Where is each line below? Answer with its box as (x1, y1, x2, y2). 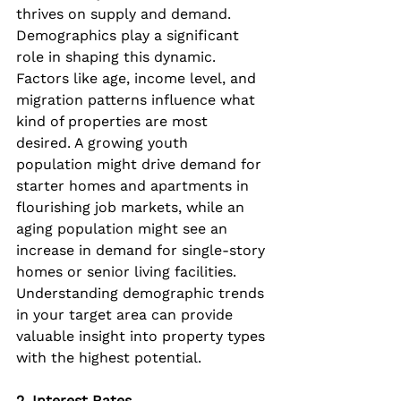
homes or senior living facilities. (16, 262, 241, 280)
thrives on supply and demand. (16, 4, 235, 22)
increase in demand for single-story (16, 241, 269, 259)
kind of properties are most (16, 112, 212, 130)
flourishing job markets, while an (16, 198, 249, 216)
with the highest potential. (16, 348, 201, 366)
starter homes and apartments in (16, 176, 253, 194)
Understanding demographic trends (16, 284, 269, 302)
